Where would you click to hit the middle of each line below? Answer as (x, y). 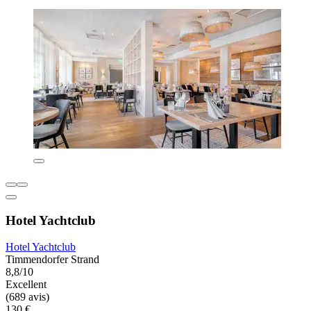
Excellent (26, 285)
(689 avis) (27, 297)
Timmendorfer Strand (52, 260)
